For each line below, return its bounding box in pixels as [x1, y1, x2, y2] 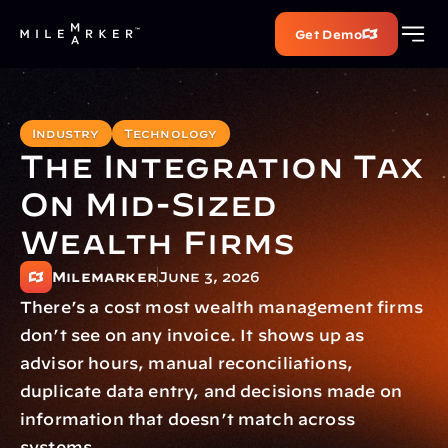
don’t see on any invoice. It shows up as [20, 326, 365, 344]
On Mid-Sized [20, 185, 278, 222]
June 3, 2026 [158, 269, 260, 285]
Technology [123, 126, 218, 140]
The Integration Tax [20, 147, 424, 184]
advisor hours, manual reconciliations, [20, 354, 354, 372]
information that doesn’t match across [20, 410, 355, 428]
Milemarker [52, 269, 157, 285]
